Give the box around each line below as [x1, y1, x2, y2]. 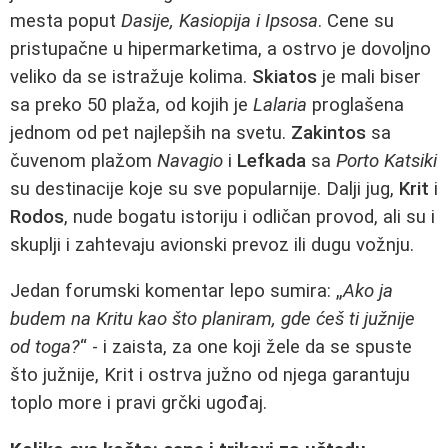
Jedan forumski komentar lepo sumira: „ [10, 280, 343, 303]
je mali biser [317, 65, 421, 88]
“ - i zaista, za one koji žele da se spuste [80, 336, 412, 359]
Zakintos [291, 121, 366, 144]
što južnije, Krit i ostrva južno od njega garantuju [10, 364, 410, 387]
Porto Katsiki [336, 149, 437, 172]
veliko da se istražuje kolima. [10, 65, 252, 88]
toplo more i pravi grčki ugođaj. [10, 392, 267, 415]
